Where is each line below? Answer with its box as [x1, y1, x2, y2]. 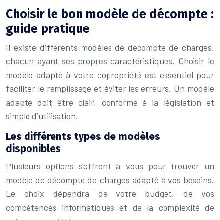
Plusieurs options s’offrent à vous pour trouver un [6, 161, 214, 171]
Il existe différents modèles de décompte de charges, [6, 42, 214, 53]
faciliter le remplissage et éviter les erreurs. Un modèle [6, 83, 214, 94]
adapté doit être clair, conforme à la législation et [6, 97, 214, 108]
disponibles [6, 142, 61, 155]
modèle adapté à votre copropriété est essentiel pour [6, 69, 214, 80]
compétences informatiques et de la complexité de [6, 202, 214, 213]
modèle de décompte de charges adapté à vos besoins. [6, 174, 214, 185]
